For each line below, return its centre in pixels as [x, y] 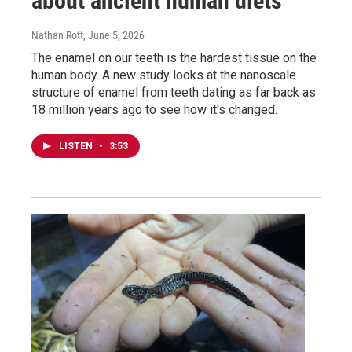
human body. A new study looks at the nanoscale [164, 75]
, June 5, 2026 [114, 35]
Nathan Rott [57, 35]
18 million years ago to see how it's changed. [154, 109]
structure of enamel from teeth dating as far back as [174, 92]
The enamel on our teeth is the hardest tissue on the [174, 57]
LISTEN [77, 146]
